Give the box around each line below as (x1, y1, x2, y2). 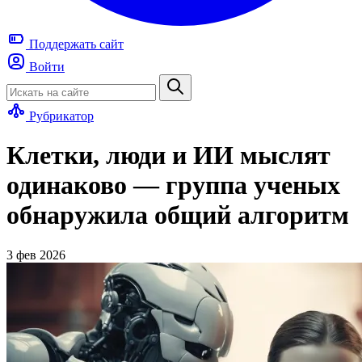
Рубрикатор (29, 109, 94, 123)
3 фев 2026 (6, 247, 65, 262)
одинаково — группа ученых (6, 170, 340, 200)
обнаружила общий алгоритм (6, 200, 349, 230)
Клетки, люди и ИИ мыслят (6, 141, 330, 170)
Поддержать (26, 37, 99, 51)
